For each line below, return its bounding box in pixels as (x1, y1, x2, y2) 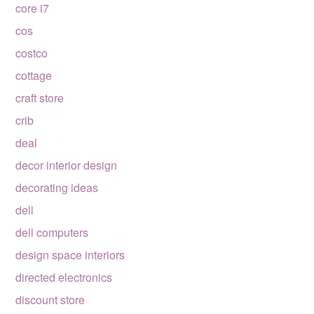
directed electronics (15, 269, 113, 285)
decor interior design (15, 157, 118, 173)
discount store (15, 292, 86, 308)
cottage (15, 67, 53, 83)
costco (15, 45, 48, 61)
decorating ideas (15, 179, 99, 196)
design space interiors (15, 247, 125, 263)
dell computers (15, 224, 89, 240)
